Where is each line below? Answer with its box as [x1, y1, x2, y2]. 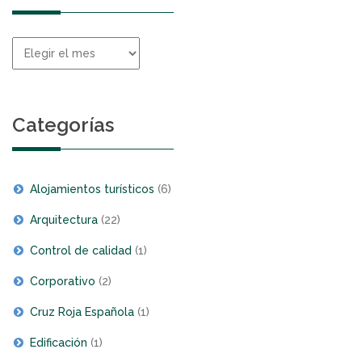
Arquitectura [30, 213, 98, 226]
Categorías [12, 112, 114, 137]
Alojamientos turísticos [30, 182, 154, 196]
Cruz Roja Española [30, 305, 134, 318]
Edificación [30, 335, 87, 349]
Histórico [11, 38, 62, 52]
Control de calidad [30, 243, 132, 257]
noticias [11, 74, 57, 87]
